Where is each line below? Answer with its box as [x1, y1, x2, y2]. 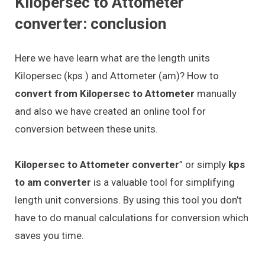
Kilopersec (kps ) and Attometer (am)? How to [15, 69, 219, 82]
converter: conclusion [15, 14, 166, 33]
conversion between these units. [15, 122, 158, 135]
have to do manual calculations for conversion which [15, 212, 248, 224]
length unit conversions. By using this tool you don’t [15, 194, 242, 206]
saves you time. [15, 230, 84, 242]
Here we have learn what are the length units [15, 51, 210, 64]
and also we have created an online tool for [15, 105, 206, 117]
